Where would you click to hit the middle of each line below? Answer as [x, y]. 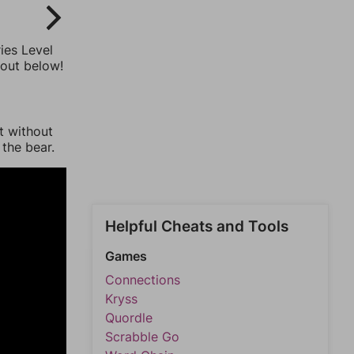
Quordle [129, 318]
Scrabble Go [142, 337]
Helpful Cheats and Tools [197, 226]
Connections [143, 280]
